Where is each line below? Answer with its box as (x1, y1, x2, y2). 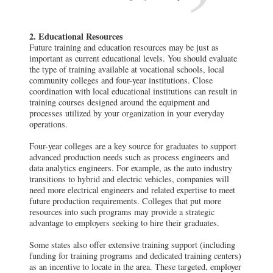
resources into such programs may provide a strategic (29, 205, 214, 218)
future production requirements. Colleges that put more (29, 194, 221, 207)
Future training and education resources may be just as (29, 41, 219, 53)
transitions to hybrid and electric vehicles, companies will (29, 172, 229, 185)
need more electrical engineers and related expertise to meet (29, 183, 235, 196)
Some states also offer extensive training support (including (29, 238, 235, 250)
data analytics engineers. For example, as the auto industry (29, 161, 232, 174)
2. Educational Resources (29, 29, 123, 43)
